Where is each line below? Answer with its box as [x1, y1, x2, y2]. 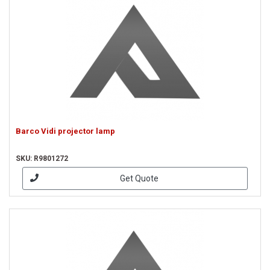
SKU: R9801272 [16, 154, 68, 163]
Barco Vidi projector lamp [16, 127, 115, 136]
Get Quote [119, 173, 159, 183]
